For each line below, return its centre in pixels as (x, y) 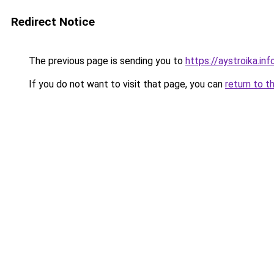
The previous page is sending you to (106, 61)
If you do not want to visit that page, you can (126, 84)
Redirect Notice (53, 22)
